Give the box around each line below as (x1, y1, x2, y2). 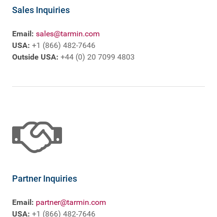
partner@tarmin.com (36, 197, 106, 207)
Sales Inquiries (12, 4, 70, 15)
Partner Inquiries (12, 173, 77, 184)
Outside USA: (12, 52, 59, 62)
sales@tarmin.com (36, 29, 100, 38)
